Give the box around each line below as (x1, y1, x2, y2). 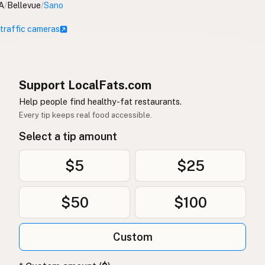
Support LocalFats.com (19, 78, 151, 93)
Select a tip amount (19, 130, 117, 143)
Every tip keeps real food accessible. (19, 111, 152, 120)
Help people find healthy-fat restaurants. (19, 96, 182, 107)
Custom (112, 231, 153, 244)
